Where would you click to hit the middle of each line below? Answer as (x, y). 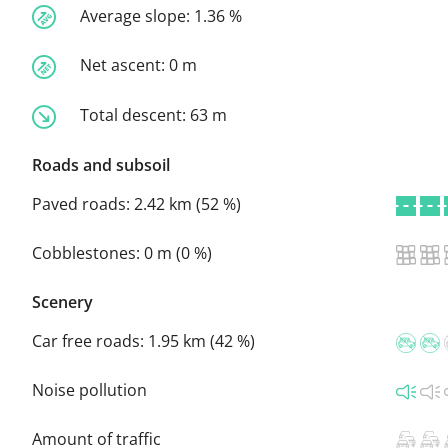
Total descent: (135, 115)
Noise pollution (89, 389)
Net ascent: (124, 65)
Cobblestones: (88, 252)
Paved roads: (83, 203)
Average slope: (137, 15)
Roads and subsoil (101, 164)
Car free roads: (90, 340)
